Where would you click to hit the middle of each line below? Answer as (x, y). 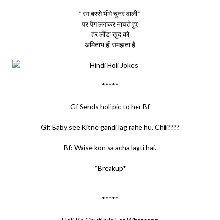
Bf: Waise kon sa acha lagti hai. (110, 148)
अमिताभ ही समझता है (110, 44)
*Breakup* (110, 168)
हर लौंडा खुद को (110, 34)
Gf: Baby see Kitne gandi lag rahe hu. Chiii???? (110, 127)
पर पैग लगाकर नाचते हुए (110, 24)
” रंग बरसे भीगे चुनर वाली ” (110, 14)
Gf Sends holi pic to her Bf (110, 106)
